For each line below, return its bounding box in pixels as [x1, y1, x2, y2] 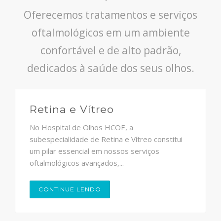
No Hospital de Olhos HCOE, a [30, 122, 133, 132]
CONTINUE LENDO [38, 185, 101, 193]
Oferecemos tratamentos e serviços [24, 7, 197, 22]
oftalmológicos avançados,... [30, 157, 124, 168]
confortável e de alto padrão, [40, 43, 181, 57]
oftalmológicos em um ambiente [31, 25, 190, 39]
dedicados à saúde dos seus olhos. [27, 61, 194, 75]
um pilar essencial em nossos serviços [30, 146, 159, 156]
